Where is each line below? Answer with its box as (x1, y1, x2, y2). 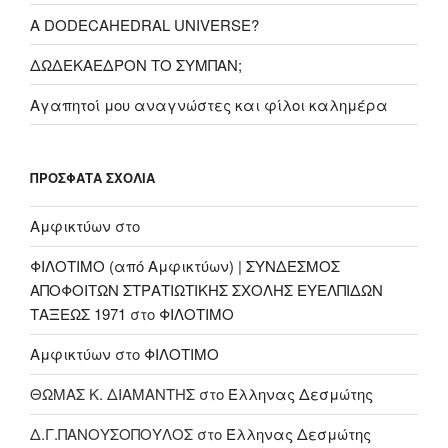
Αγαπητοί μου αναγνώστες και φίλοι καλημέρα (30, 93, 388, 115)
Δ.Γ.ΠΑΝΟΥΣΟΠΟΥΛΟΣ (30, 423, 193, 445)
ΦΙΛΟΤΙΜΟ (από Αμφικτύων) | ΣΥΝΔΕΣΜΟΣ (30, 255, 340, 277)
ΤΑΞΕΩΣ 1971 (30, 303, 126, 325)
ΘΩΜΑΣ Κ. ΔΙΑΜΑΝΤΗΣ (30, 383, 195, 405)
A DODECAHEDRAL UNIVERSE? (30, 13, 259, 35)
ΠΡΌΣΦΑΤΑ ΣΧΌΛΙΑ (30, 168, 155, 188)
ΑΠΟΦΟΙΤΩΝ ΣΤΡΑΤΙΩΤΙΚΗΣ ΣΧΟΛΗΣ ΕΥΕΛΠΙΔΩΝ (30, 279, 383, 301)
